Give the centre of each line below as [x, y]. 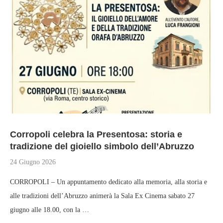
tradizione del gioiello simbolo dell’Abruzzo [102, 146]
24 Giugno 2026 [33, 162]
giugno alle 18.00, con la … [50, 210]
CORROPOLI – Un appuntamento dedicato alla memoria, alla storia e [109, 182]
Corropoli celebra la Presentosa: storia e [96, 134]
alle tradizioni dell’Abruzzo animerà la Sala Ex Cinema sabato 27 [102, 196]
